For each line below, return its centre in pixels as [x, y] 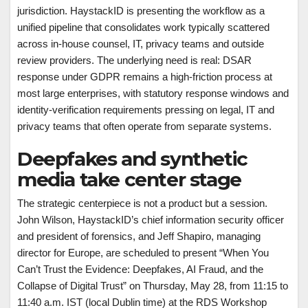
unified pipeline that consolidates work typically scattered [143, 27]
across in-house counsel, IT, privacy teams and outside [141, 44]
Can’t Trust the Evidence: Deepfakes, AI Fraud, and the [140, 269]
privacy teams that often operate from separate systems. [144, 126]
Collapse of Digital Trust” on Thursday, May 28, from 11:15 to [153, 286]
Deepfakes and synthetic [132, 159]
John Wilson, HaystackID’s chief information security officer [151, 220]
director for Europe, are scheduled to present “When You [143, 253]
